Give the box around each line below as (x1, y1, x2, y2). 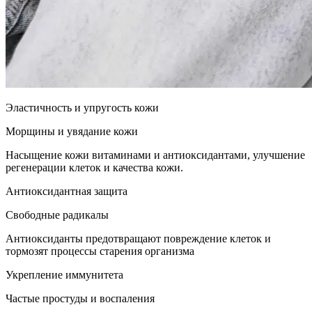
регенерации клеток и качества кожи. (6, 162, 183, 174)
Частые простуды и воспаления (6, 292, 155, 305)
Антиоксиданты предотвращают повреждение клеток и (6, 233, 271, 245)
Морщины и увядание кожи (6, 125, 138, 138)
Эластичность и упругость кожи (6, 102, 159, 114)
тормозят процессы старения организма (6, 245, 194, 258)
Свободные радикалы (6, 209, 109, 221)
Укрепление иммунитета (6, 269, 123, 281)
